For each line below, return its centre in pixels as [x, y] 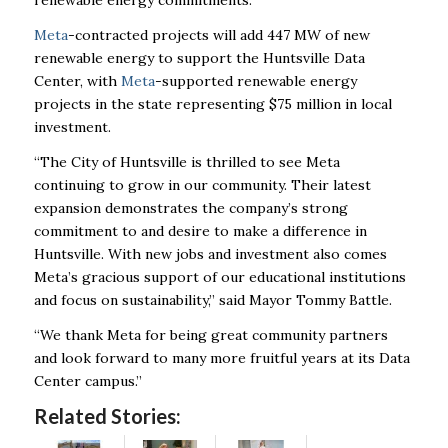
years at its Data [355, 357]
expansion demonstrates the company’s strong [190, 207]
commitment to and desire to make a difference [192, 230]
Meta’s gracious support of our [139, 276]
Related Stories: [107, 415]
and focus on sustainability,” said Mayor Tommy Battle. [212, 299]
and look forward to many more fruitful [165, 357]
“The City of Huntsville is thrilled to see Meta [186, 161]
